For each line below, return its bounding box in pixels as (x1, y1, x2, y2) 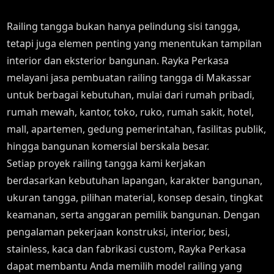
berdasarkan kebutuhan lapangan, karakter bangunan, (7, 174, 263, 187)
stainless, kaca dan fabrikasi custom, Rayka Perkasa (7, 242, 246, 256)
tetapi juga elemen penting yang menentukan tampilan (7, 37, 262, 50)
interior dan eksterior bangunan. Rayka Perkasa (7, 54, 229, 67)
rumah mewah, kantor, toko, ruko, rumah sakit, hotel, (7, 105, 254, 119)
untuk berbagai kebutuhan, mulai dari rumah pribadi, (7, 88, 255, 102)
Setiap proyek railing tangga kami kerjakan (7, 157, 206, 170)
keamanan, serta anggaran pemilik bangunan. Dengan (7, 208, 261, 221)
